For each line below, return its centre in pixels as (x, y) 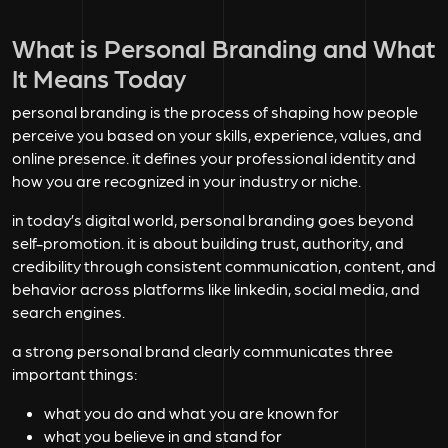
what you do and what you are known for (191, 412)
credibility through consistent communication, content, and (224, 265)
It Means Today (99, 77)
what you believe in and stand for (163, 435)
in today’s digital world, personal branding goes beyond (213, 219)
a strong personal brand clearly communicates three (202, 350)
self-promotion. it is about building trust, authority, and (208, 242)
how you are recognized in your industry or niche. (186, 180)
